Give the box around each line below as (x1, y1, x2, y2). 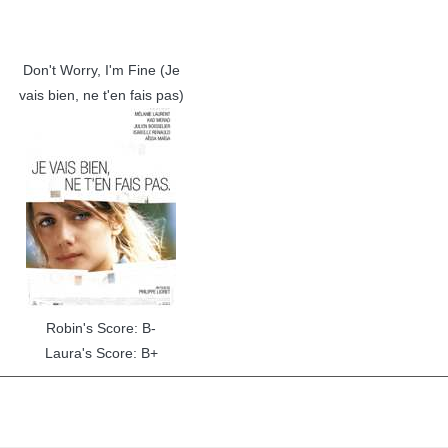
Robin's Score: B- (46, 320, 156, 336)
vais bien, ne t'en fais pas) (18, 87, 184, 103)
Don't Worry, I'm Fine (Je (22, 62, 180, 78)
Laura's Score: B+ (44, 345, 158, 361)
